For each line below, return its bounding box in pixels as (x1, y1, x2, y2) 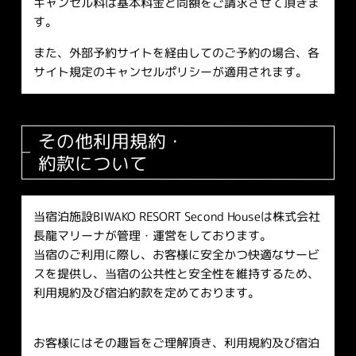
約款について (37, 150, 148, 176)
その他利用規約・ (37, 128, 184, 153)
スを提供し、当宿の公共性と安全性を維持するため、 (33, 265, 319, 283)
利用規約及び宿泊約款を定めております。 (33, 284, 260, 302)
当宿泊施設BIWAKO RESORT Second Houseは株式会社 (33, 207, 320, 226)
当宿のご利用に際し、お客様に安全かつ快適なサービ (33, 246, 319, 264)
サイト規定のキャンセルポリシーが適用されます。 (33, 63, 308, 81)
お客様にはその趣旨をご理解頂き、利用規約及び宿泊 (33, 334, 319, 352)
